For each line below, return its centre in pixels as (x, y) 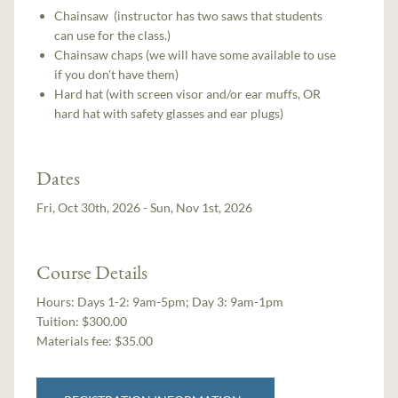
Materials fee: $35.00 (95, 340)
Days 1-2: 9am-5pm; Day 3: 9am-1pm (181, 301)
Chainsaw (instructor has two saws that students (189, 16)
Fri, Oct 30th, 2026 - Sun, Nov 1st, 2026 (145, 207)
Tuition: (58, 321)
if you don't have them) (117, 75)
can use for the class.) (113, 36)
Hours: (57, 301)
